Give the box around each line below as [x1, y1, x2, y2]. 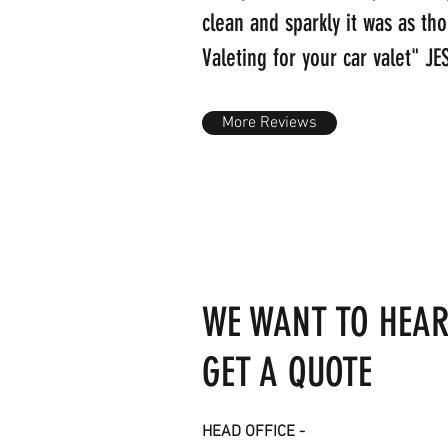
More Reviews [222, 113, 317, 133]
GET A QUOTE [202, 349, 372, 396]
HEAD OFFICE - [202, 422, 305, 442]
